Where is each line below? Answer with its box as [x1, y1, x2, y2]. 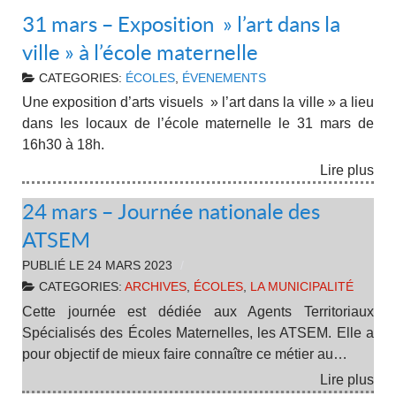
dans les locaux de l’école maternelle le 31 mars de [22, 116, 374, 132]
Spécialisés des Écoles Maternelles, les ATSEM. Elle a [22, 324, 374, 340]
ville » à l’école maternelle [22, 40, 258, 65]
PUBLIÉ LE [22, 259, 88, 273]
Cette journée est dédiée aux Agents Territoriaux [22, 303, 374, 319]
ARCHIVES [125, 280, 187, 294]
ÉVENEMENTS [182, 71, 266, 85]
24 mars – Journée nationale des [22, 200, 320, 225]
